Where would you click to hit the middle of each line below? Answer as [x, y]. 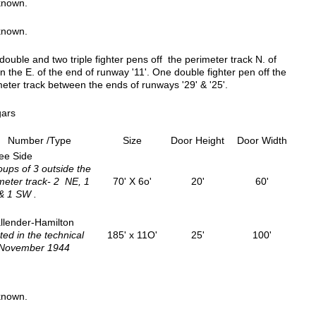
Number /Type [39, 140]
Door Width [262, 140]
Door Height [197, 140]
